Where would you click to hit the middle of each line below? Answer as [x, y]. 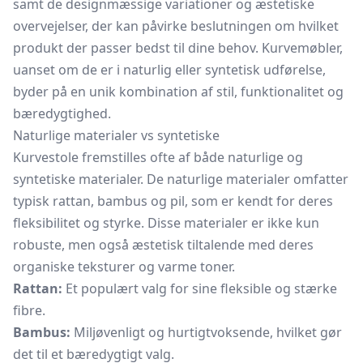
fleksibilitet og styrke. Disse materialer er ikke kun [166, 223]
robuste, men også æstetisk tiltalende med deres [163, 245]
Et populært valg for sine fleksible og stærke [200, 288]
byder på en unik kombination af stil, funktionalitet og [178, 92]
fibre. [29, 310]
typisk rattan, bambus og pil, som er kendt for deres [173, 201]
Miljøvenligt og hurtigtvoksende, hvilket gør [206, 332]
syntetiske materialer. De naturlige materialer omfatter [181, 179]
